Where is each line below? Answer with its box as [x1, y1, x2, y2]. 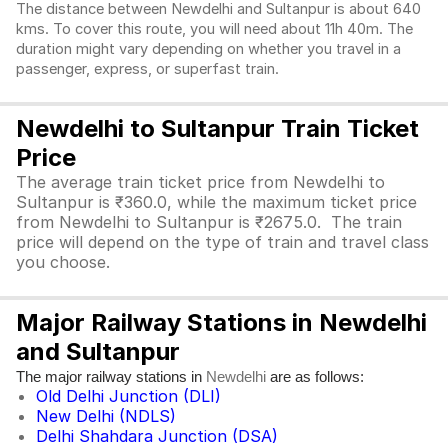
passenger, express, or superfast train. [16, 60, 283, 78]
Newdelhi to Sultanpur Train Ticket [16, 114, 419, 143]
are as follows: [266, 368, 364, 385]
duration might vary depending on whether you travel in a [16, 40, 401, 58]
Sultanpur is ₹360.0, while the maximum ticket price [16, 192, 417, 212]
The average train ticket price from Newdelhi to [16, 172, 385, 192]
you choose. [16, 252, 115, 272]
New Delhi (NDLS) [36, 406, 176, 426]
